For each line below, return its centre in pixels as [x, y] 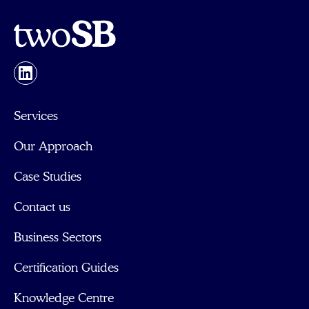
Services [36, 117]
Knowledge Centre [64, 299]
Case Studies [48, 177]
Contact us [42, 208]
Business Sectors [58, 238]
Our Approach [53, 147]
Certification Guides [66, 268]
